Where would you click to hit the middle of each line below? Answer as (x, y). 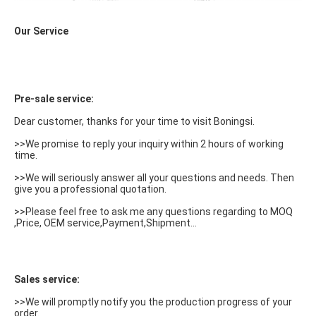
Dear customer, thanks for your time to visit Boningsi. (134, 121)
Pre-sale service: (54, 98)
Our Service (41, 31)
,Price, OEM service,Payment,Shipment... (105, 223)
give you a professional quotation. (90, 189)
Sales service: (47, 279)
